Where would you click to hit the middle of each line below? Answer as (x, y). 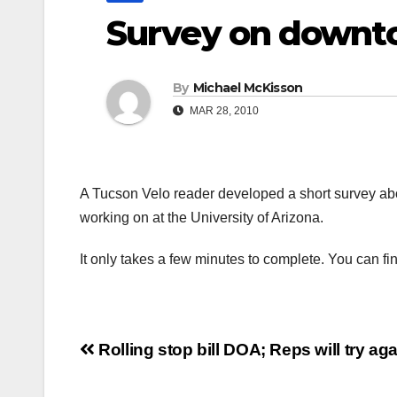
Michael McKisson (248, 88)
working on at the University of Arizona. (202, 218)
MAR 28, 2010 (223, 111)
